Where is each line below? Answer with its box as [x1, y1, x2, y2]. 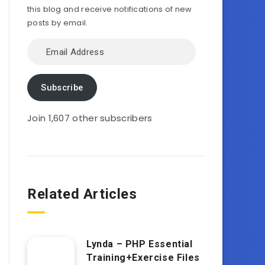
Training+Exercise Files [86, 251, 200, 263]
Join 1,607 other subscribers [27, 111, 153, 124]
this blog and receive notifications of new [27, 4, 192, 15]
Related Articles [27, 185, 137, 202]
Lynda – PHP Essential [86, 238, 193, 250]
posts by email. [27, 17, 88, 28]
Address [27, 53, 61, 64]
